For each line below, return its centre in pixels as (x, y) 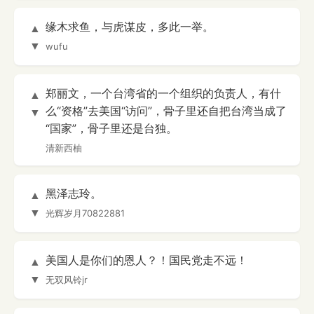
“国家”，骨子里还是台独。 (111, 129)
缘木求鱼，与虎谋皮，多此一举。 (130, 27)
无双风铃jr (67, 280)
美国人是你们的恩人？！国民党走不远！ (146, 260)
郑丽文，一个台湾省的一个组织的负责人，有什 (163, 94)
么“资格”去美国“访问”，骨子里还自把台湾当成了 (166, 111)
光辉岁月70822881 (85, 213)
